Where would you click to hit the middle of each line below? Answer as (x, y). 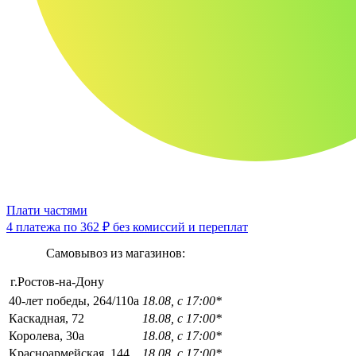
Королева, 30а (46, 335)
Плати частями (47, 210)
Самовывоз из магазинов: (115, 253)
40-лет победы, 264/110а (74, 300)
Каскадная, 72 (46, 318)
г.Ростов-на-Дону (57, 281)
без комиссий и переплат (179, 226)
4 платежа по (43, 226)
